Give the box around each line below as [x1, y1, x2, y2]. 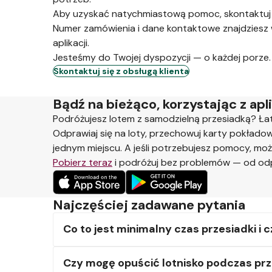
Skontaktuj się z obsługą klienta [53, 65, 189, 76]
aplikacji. [53, 36, 89, 49]
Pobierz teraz [53, 156, 112, 169]
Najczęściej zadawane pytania [53, 196, 245, 214]
